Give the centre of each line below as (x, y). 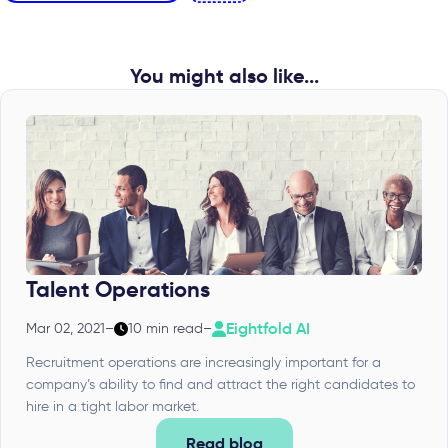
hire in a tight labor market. (112, 407)
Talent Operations (118, 290)
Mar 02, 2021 (65, 329)
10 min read (165, 329)
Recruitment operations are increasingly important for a (203, 363)
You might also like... (224, 76)
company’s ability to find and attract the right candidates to (220, 385)
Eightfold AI (268, 328)
